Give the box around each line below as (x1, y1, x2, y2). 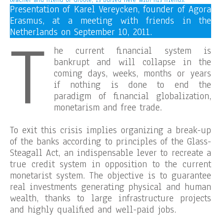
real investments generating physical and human (10, 181, 211, 193)
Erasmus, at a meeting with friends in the (10, 14, 211, 27)
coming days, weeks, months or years (53, 67, 211, 80)
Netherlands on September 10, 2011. (10, 26, 152, 38)
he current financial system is (53, 44, 211, 57)
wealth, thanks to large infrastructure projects (10, 192, 211, 205)
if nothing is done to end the (53, 78, 211, 91)
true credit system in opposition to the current (10, 158, 211, 171)
